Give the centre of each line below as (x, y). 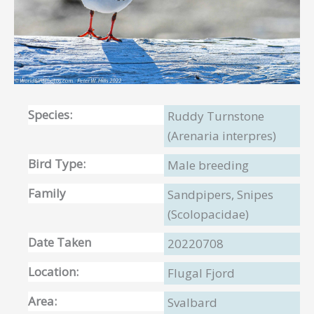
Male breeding (208, 165)
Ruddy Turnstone (216, 116)
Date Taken (60, 242)
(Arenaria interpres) (222, 135)
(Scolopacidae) (208, 214)
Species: (50, 114)
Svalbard (192, 302)
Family (47, 193)
